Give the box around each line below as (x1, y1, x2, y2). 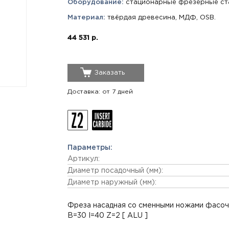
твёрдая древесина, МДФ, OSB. (105, 15, 216, 20)
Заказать (95, 70, 125, 76)
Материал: (67, 15, 105, 20)
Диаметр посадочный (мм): (67, 168, 163, 174)
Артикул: (67, 156, 100, 162)
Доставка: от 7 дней (67, 89, 133, 95)
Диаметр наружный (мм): (67, 179, 156, 186)
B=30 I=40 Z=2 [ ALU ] (67, 213, 148, 219)
